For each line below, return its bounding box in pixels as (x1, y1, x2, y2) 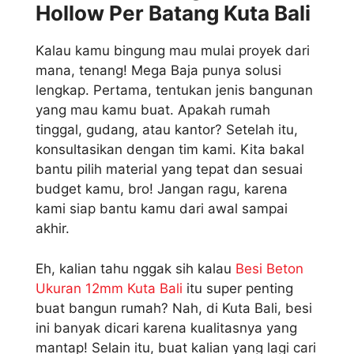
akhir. (36, 220, 70, 237)
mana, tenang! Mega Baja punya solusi (36, 62, 281, 79)
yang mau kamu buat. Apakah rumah (36, 102, 270, 119)
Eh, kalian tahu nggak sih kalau (36, 260, 235, 277)
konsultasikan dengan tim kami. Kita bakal (36, 141, 304, 158)
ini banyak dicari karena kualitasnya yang (36, 319, 297, 336)
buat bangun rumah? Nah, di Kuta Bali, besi (36, 299, 312, 316)
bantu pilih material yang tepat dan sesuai (36, 161, 303, 178)
